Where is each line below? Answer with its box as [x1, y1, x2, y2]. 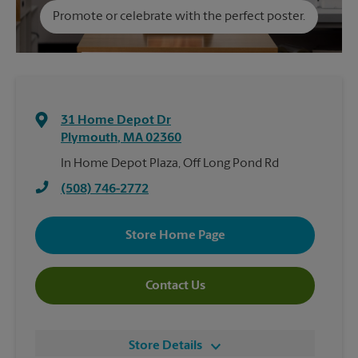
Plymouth [61, 132, 117, 145]
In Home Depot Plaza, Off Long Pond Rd [61, 157, 279, 171]
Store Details [129, 340, 202, 353]
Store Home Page [125, 229, 225, 242]
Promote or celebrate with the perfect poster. [53, 10, 305, 24]
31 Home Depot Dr [61, 114, 171, 128]
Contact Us [145, 279, 205, 292]
